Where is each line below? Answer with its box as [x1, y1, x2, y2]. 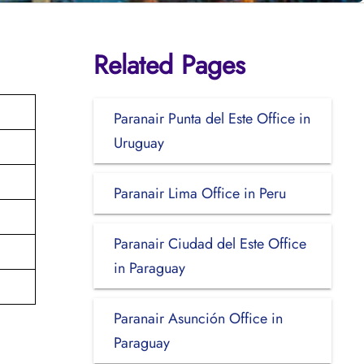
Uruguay [113, 132, 164, 154]
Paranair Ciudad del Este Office [113, 232, 306, 254]
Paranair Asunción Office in [113, 307, 283, 329]
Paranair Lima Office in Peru [113, 182, 286, 204]
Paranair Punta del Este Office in [113, 107, 310, 129]
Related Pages [93, 45, 245, 84]
